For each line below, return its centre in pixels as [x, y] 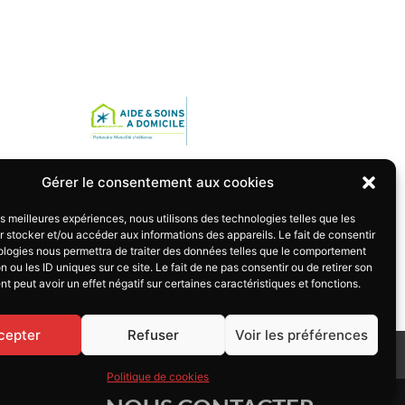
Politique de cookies [158, 377]
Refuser [154, 334]
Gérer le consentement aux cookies [158, 182]
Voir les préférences [301, 334]
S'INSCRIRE [43, 354]
